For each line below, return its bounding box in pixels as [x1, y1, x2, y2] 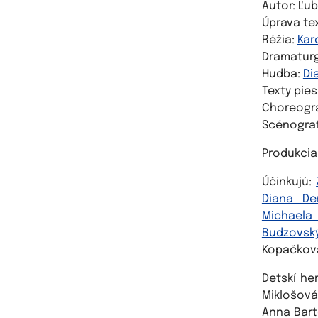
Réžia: [261, 34, 297, 46]
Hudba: [261, 68, 303, 80]
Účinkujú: [261, 176, 317, 188]
